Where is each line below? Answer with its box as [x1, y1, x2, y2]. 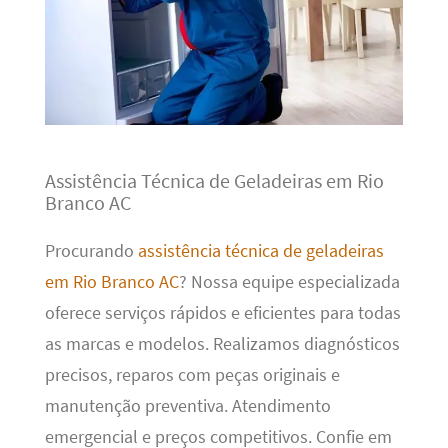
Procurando [44, 240, 138, 263]
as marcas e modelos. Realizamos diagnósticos [44, 333, 400, 356]
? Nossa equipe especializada [178, 271, 400, 294]
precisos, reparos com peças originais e [44, 364, 340, 387]
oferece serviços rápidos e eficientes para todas [44, 302, 401, 325]
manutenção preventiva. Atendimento [44, 395, 331, 418]
